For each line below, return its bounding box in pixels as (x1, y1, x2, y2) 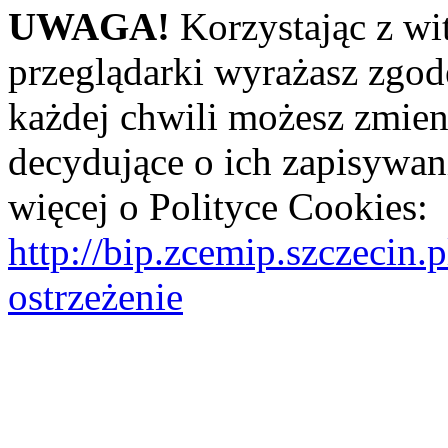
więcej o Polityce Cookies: (8, 184, 428, 228)
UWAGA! (8, 4, 170, 48)
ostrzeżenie (8, 274, 183, 318)
